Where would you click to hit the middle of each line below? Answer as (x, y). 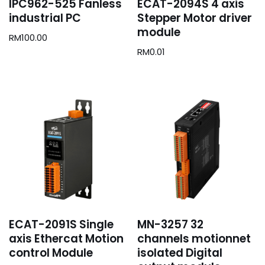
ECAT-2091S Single (61, 225)
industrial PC (45, 18)
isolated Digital (180, 253)
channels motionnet (194, 239)
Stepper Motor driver (195, 18)
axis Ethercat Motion (66, 239)
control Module (51, 253)
